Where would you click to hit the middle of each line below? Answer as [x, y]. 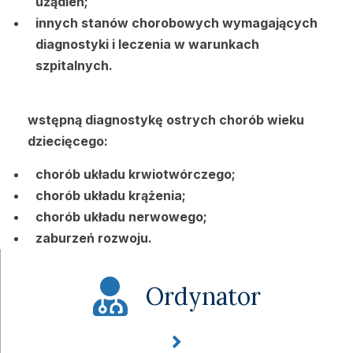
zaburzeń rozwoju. [94, 238]
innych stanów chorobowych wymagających [176, 23]
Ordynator [204, 296]
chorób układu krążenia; [111, 196]
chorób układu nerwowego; [121, 217]
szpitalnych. [74, 66]
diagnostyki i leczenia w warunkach [147, 45]
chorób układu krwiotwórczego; [136, 175]
